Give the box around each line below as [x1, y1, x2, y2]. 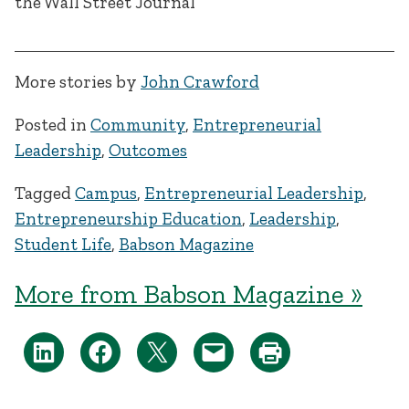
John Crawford [141, 70, 259, 92]
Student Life [15, 234, 111, 256]
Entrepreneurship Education [15, 208, 242, 230]
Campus [75, 183, 137, 204]
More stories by [15, 70, 141, 92]
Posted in [15, 114, 90, 136]
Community [90, 114, 185, 136]
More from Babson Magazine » [15, 278, 362, 310]
